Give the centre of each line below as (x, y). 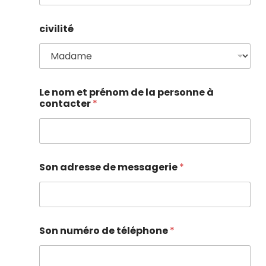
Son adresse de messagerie (109, 167)
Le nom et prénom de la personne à (126, 93)
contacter (66, 104)
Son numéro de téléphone (104, 231)
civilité (56, 29)
